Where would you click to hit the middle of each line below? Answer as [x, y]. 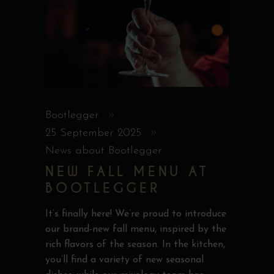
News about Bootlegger [104, 151]
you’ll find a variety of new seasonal [124, 260]
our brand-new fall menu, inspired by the [136, 229]
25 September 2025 [95, 133]
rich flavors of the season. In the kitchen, [135, 245]
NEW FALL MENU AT [127, 172]
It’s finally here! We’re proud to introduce [136, 214]
